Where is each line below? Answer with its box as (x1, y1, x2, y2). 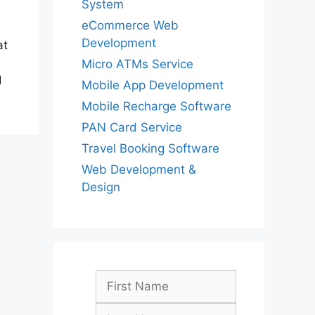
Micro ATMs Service (82, 57, 193, 71)
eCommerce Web (82, 18, 179, 32)
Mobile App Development (82, 78, 224, 92)
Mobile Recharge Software (82, 99, 231, 113)
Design (82, 180, 120, 194)
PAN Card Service (82, 120, 182, 134)
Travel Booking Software (82, 141, 219, 155)
